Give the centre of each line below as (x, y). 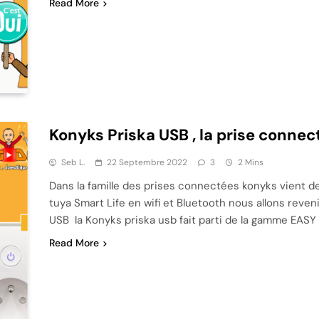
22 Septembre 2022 (147, 162)
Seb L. (73, 162)
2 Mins (250, 162)
